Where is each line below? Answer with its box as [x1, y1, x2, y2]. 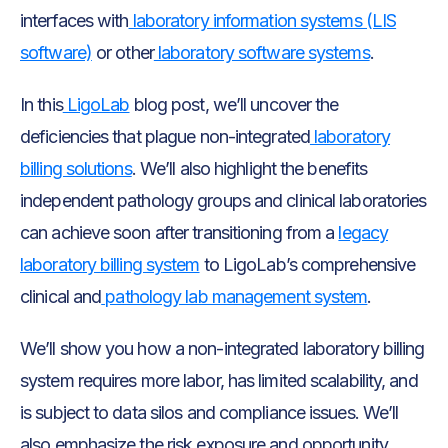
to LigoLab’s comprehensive [199, 254, 416, 276]
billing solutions [20, 158, 132, 180]
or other [91, 42, 154, 64]
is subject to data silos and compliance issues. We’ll [20, 402, 399, 424]
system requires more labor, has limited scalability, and [20, 370, 418, 392]
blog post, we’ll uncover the [129, 94, 339, 116]
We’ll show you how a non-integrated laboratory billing [20, 338, 425, 360]
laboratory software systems [153, 42, 370, 64]
